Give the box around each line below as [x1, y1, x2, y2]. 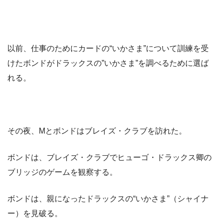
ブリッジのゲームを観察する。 [7, 168, 117, 177]
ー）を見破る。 [7, 209, 62, 218]
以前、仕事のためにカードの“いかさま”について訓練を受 [7, 44, 209, 53]
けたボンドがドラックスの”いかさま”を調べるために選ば [7, 59, 209, 68]
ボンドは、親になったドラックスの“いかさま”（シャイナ [7, 194, 209, 203]
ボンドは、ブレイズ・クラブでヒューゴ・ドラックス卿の [7, 153, 212, 162]
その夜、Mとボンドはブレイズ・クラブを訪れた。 [7, 127, 187, 136]
